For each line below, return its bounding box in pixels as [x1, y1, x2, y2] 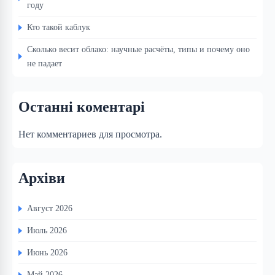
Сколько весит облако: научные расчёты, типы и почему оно [27, 44, 250, 55]
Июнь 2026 [27, 247, 68, 258]
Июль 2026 [27, 225, 67, 236]
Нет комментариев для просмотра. [18, 129, 162, 140]
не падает [27, 58, 62, 69]
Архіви [18, 170, 65, 187]
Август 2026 [27, 203, 72, 214]
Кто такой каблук [27, 22, 90, 33]
